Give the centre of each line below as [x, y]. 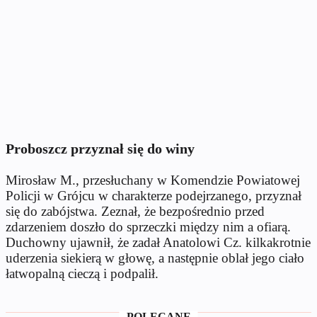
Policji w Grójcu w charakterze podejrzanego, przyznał [154, 196]
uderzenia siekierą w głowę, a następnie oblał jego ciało [155, 258]
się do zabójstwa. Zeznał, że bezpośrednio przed [135, 212]
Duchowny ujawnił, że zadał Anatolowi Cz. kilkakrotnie [158, 243]
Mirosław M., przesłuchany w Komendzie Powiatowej [153, 180]
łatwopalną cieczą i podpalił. [82, 274]
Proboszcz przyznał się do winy [100, 149]
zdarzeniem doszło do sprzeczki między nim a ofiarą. [148, 227]
